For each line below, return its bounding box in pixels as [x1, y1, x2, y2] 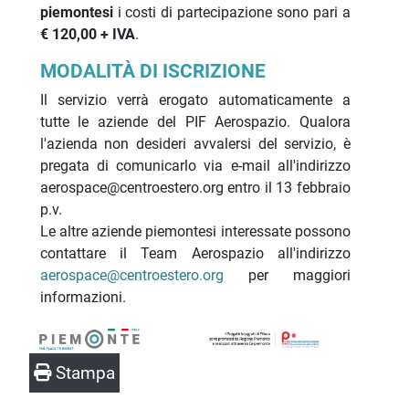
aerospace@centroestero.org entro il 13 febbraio [39, 179, 351, 197]
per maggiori [223, 267, 351, 285]
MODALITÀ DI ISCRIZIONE [39, 60, 266, 83]
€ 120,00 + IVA [39, 26, 135, 44]
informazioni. [39, 288, 126, 307]
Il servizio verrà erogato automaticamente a [39, 91, 351, 110]
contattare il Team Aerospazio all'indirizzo [39, 245, 351, 263]
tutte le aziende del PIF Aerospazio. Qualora [39, 113, 351, 131]
